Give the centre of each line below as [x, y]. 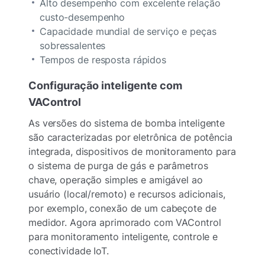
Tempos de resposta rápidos [103, 60]
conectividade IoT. [69, 251]
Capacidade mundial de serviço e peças [128, 32]
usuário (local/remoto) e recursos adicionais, [127, 194]
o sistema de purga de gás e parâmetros [118, 166]
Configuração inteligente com [105, 86]
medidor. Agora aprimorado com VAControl [125, 223]
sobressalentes [73, 46]
